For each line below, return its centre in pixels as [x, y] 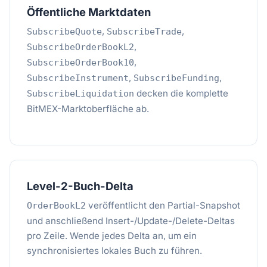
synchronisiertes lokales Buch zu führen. [114, 251]
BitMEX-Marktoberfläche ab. [88, 109]
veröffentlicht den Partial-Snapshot [163, 205]
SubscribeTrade [144, 32]
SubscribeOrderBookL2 [80, 47]
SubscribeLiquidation [80, 94]
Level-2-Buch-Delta [80, 186]
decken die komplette [181, 93]
